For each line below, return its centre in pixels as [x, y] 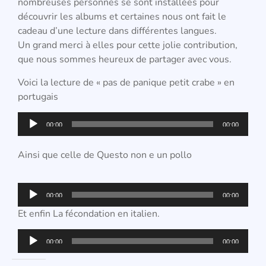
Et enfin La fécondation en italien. [90, 213]
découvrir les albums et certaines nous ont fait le [122, 17]
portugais [38, 96]
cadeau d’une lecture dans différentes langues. [118, 31]
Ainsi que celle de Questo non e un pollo [105, 155]
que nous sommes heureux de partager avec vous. [126, 60]
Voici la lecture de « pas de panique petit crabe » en [126, 82]
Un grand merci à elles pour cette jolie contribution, [128, 45]
